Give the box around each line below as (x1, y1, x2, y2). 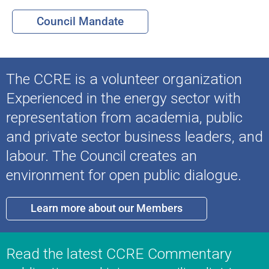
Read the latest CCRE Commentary (6, 244, 232, 262)
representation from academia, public (6, 108, 243, 126)
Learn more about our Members (31, 202, 183, 214)
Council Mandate (37, 14, 124, 28)
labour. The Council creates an (6, 147, 197, 165)
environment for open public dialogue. (6, 166, 241, 184)
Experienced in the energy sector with (6, 89, 241, 107)
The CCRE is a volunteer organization (6, 70, 242, 88)
